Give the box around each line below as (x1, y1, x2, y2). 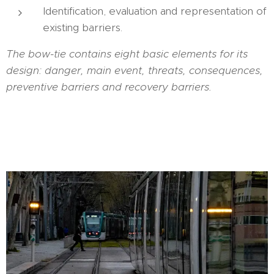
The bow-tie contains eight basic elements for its (6, 47, 248, 61)
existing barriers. (43, 21, 122, 34)
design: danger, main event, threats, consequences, (6, 64, 263, 77)
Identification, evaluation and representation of (43, 4, 267, 18)
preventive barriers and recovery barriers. (6, 80, 212, 94)
